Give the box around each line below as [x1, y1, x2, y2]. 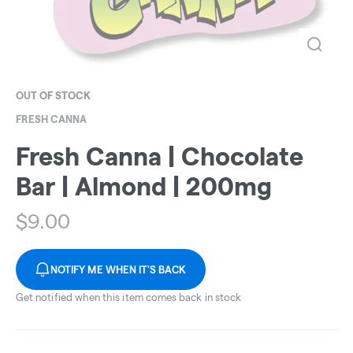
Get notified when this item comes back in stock [16, 292, 242, 303]
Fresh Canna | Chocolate [16, 143, 303, 171]
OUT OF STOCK [16, 90, 91, 101]
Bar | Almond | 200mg [16, 173, 272, 201]
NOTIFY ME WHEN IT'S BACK [50, 264, 187, 276]
